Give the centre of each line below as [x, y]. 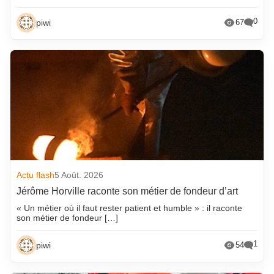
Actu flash [36, 175]
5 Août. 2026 [79, 175]
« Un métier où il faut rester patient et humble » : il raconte [130, 208]
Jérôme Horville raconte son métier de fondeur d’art [128, 191]
